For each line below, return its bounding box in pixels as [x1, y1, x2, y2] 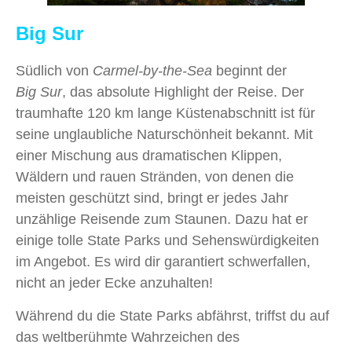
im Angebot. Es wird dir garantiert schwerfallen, [16, 254, 310, 270]
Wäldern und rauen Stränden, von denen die [16, 169, 294, 185]
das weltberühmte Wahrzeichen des [16, 329, 240, 346]
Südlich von [16, 63, 93, 79]
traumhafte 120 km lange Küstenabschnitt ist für [16, 105, 315, 122]
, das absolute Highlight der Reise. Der [62, 84, 304, 101]
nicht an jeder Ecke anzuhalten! [16, 275, 213, 291]
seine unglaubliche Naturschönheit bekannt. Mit [16, 126, 313, 143]
